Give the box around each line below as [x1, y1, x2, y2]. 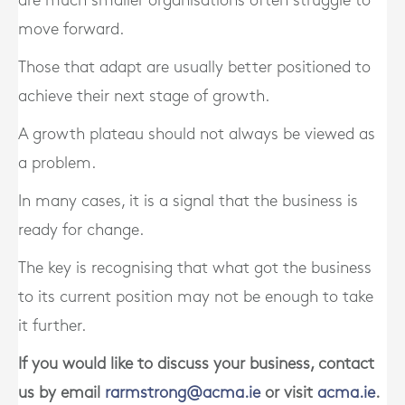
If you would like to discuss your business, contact [18, 356, 374, 372]
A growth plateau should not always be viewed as [18, 127, 375, 142]
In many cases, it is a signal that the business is [18, 193, 358, 209]
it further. [18, 318, 86, 334]
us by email [18, 385, 105, 400]
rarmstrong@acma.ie [105, 385, 260, 400]
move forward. [18, 22, 124, 37]
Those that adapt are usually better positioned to [18, 60, 371, 75]
